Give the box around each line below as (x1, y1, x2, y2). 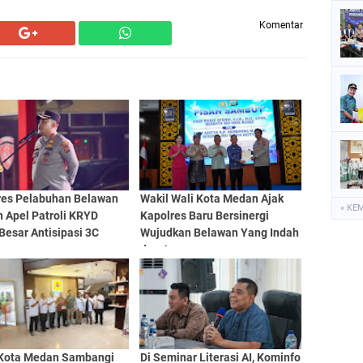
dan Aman (139, 243, 192, 256)
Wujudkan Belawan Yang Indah (139, 226, 299, 239)
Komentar (259, 19, 303, 31)
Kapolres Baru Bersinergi (139, 209, 269, 222)
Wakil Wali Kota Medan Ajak (139, 192, 284, 205)
